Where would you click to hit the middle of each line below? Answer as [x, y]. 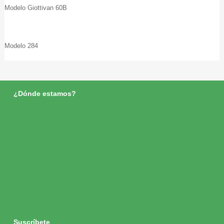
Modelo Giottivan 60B [36, 8]
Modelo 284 [21, 46]
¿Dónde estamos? [44, 93]
